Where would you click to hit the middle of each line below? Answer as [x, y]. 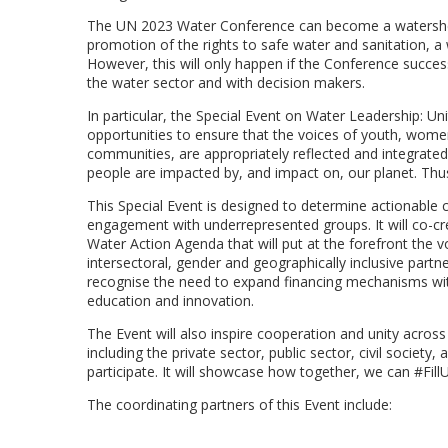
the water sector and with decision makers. [226, 82]
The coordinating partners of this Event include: [239, 404]
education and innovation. [170, 300]
